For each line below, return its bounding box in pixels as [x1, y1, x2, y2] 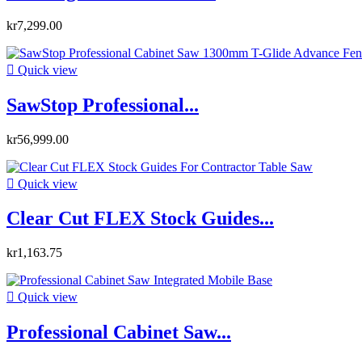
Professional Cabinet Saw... [6, 322, 231, 343]
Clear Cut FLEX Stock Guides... [6, 208, 274, 229]
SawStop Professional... [6, 94, 199, 116]
